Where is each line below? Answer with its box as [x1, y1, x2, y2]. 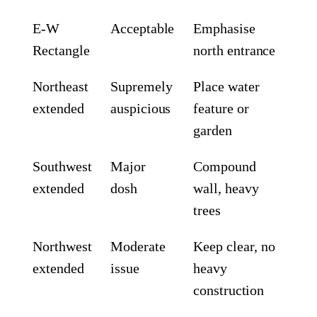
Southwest [33, 158, 92, 174]
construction [193, 282, 265, 298]
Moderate [110, 238, 166, 254]
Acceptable [110, 20, 175, 36]
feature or [193, 100, 249, 116]
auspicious [110, 100, 171, 116]
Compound [193, 158, 256, 174]
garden [193, 122, 232, 138]
